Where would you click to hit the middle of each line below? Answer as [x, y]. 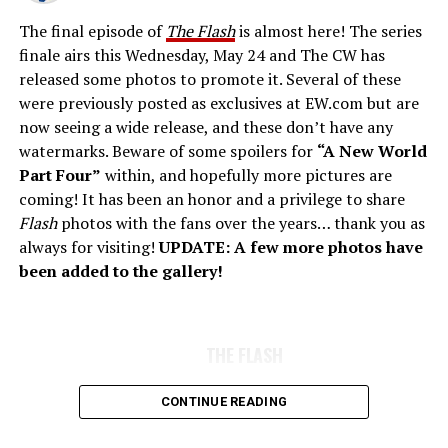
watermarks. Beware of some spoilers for [167, 150]
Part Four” [59, 174]
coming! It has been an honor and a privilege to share [211, 198]
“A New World [371, 150]
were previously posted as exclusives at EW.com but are [218, 102]
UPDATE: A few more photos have [290, 246]
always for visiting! [88, 246]
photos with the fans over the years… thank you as [240, 222]
